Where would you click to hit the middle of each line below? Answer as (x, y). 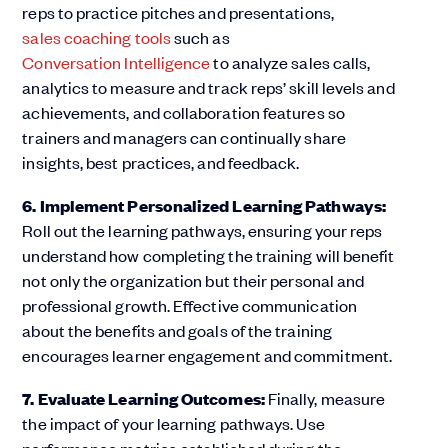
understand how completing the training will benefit (208, 255)
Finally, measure (325, 398)
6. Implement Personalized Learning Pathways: (204, 206)
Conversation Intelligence (116, 62)
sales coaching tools (97, 37)
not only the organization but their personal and (193, 280)
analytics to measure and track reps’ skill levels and (208, 87)
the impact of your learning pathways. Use (173, 423)
